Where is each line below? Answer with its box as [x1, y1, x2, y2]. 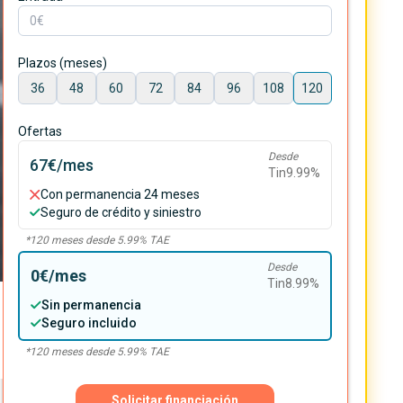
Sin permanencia [40, 297, 141, 312]
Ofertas [17, 124, 62, 139]
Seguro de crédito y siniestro [40, 204, 202, 219]
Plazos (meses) [17, 56, 107, 71]
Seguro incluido [40, 315, 137, 330]
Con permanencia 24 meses [40, 186, 201, 201]
